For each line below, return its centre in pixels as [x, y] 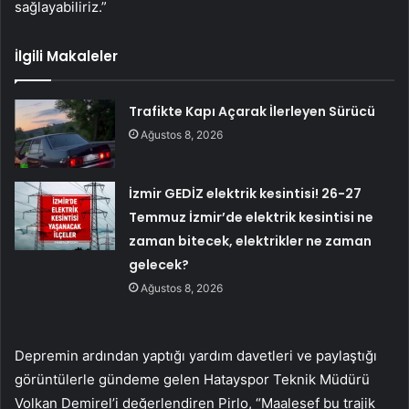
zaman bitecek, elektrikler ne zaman [251, 241]
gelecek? [159, 264]
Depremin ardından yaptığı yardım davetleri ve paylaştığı [196, 355]
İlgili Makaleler [66, 56]
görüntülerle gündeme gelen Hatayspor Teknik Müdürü [192, 379]
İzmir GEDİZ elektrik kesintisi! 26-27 [246, 193]
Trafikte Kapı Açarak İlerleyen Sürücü [252, 111]
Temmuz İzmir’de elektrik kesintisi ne [252, 217]
